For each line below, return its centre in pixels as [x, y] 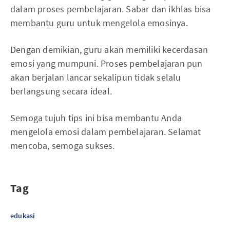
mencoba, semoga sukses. [63, 146]
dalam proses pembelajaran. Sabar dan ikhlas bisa [111, 9]
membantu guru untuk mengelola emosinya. [99, 23]
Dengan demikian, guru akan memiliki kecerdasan [109, 50]
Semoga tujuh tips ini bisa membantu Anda [96, 118]
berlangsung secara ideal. [61, 91]
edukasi [23, 216]
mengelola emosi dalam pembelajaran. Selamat [106, 132]
